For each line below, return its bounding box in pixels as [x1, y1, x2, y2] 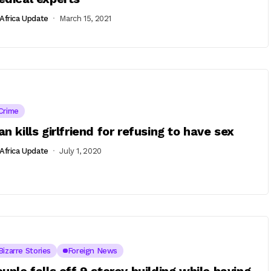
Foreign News [67, 246, 118, 255]
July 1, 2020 [59, 146, 102, 155]
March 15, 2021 [59, 13, 111, 23]
